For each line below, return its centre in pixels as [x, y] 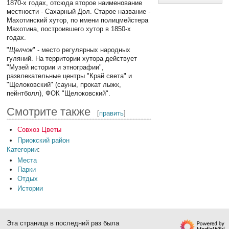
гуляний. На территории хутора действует [72, 58]
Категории [22, 149]
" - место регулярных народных [82, 50]
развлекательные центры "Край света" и [70, 76]
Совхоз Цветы [39, 129]
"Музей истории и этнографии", [55, 67]
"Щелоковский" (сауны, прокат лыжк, [64, 84]
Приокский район [43, 140]
